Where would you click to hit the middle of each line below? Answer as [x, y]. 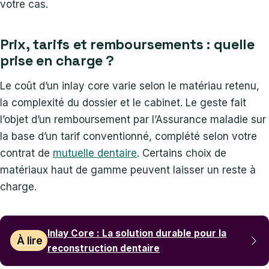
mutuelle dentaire [95, 153]
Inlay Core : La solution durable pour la [137, 233]
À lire [29, 240]
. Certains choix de [182, 153]
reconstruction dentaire [104, 248]
